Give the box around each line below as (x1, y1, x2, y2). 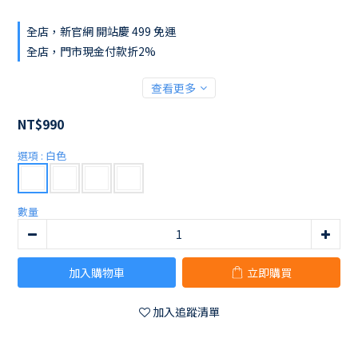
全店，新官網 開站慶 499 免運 (26, 23, 176, 39)
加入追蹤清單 (152, 304, 220, 320)
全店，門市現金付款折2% (26, 43, 156, 59)
